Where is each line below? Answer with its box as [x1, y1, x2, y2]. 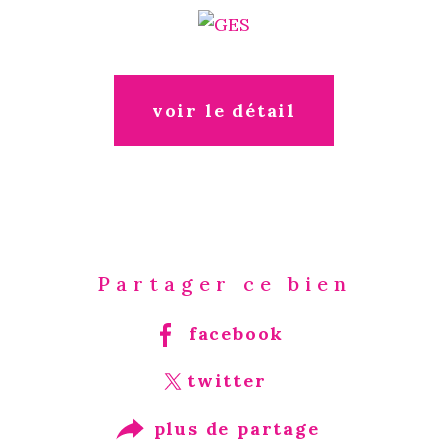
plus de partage [153, 416, 320, 440]
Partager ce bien [96, 270, 352, 296]
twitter [186, 369, 267, 393]
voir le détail [151, 98, 297, 122]
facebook [188, 321, 285, 345]
